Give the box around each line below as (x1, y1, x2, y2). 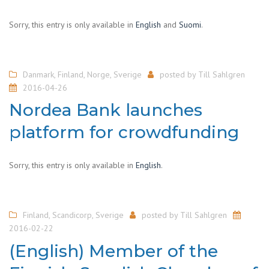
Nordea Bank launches (9, 100, 202, 120)
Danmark (23, 68, 54, 80)
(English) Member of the (9, 240, 218, 261)
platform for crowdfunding (9, 122, 239, 142)
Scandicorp (52, 210, 92, 220)
